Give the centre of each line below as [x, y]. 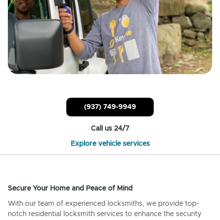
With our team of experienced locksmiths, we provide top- [103, 204]
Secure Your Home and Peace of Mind [70, 188]
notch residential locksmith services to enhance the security [105, 214]
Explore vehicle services [110, 144]
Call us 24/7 [110, 128]
